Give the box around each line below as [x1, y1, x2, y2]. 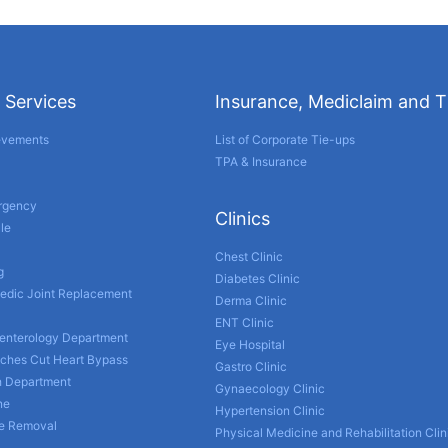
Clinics [215, 207, 271, 229]
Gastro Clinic [215, 358, 288, 374]
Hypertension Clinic [215, 402, 326, 418]
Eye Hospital [215, 336, 286, 352]
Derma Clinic [215, 292, 288, 308]
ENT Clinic [215, 314, 275, 330]
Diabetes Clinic [215, 270, 301, 286]
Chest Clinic [215, 248, 284, 264]
